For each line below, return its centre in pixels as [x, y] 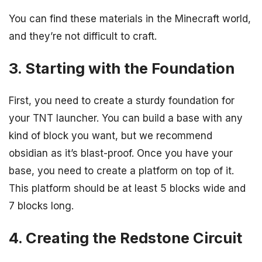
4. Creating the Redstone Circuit [125, 238]
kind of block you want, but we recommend [111, 135]
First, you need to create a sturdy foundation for [122, 100]
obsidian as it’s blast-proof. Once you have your [121, 153]
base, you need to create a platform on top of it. [121, 170]
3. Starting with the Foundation [122, 68]
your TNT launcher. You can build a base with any [126, 118]
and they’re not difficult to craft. [83, 36]
